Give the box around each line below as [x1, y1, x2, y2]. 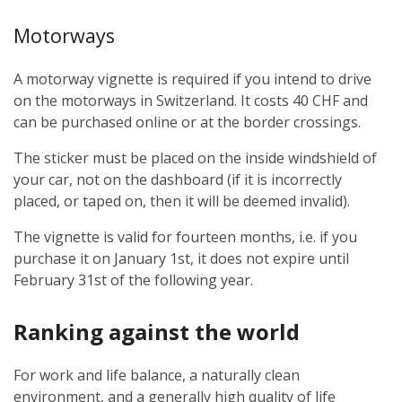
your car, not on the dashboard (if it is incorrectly [13, 169, 342, 189]
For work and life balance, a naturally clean [13, 364, 300, 385]
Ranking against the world [13, 316, 300, 346]
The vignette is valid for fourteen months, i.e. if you [13, 226, 357, 247]
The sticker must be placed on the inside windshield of [13, 147, 377, 168]
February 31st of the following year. [13, 269, 253, 290]
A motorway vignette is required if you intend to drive [13, 68, 371, 89]
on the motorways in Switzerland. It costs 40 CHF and [13, 90, 368, 110]
